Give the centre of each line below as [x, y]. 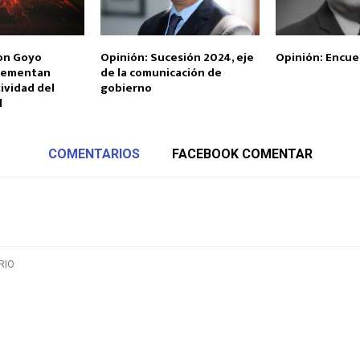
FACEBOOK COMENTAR [242, 153]
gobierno [126, 88]
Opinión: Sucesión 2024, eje [177, 57]
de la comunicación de [161, 72]
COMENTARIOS [94, 153]
